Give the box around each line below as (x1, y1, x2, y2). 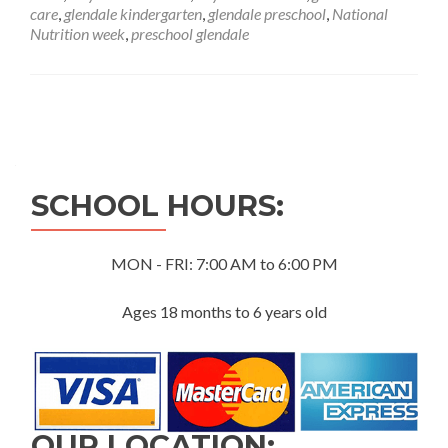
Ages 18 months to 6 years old (122, 302, 327, 321)
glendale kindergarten (64, 4, 202, 23)
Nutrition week (30, 24, 125, 43)
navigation (29, 139, 195, 174)
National (332, 4, 388, 23)
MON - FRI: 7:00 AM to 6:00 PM (111, 254, 338, 273)
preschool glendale (131, 24, 249, 43)
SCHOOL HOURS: (31, 188, 284, 223)
